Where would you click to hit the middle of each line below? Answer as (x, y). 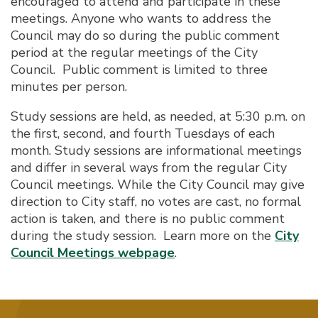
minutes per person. (69, 86)
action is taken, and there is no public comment (148, 218)
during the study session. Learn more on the (143, 235)
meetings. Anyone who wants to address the (141, 18)
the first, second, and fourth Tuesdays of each (143, 133)
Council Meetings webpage (93, 252)
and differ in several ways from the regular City (149, 167)
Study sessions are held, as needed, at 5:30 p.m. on (158, 116)
